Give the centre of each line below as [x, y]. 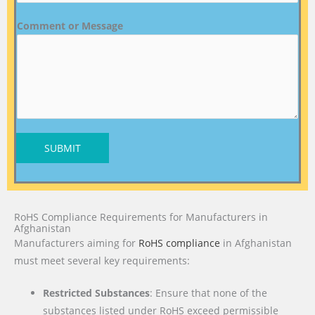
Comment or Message [70, 25]
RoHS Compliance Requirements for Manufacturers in [141, 217]
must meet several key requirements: [102, 260]
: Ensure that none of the [209, 293]
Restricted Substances [97, 293]
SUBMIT [63, 148]
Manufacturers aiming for [76, 243]
